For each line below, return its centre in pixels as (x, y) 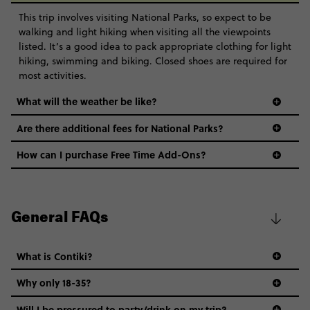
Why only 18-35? (54, 283)
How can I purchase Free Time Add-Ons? (111, 155)
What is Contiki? (55, 256)
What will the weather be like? (87, 101)
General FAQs (60, 218)
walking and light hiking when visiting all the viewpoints (144, 32)
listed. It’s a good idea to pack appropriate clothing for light (155, 47)
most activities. (52, 76)
